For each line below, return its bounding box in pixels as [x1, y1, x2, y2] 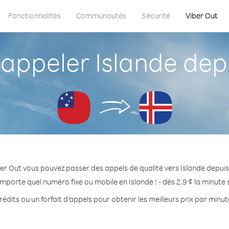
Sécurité [142, 11, 170, 20]
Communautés [76, 11, 126, 20]
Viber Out [186, 11, 218, 20]
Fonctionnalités [8, 11, 61, 20]
